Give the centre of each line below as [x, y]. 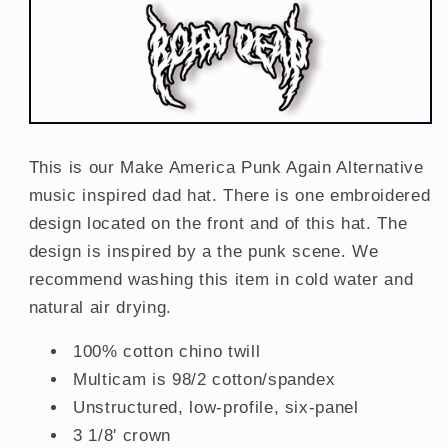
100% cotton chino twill [167, 351]
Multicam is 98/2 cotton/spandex [204, 379]
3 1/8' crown [122, 435]
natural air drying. [100, 306]
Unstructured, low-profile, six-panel [216, 407]
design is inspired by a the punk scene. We [203, 250]
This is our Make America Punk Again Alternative [226, 166]
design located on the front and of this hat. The [218, 222]
